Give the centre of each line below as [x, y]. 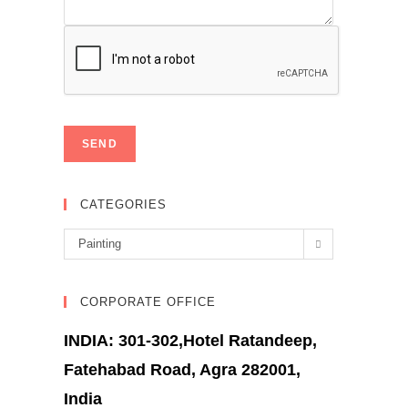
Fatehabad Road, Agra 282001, [182, 370]
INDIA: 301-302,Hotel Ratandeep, [190, 341]
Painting [100, 244]
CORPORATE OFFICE [148, 302]
